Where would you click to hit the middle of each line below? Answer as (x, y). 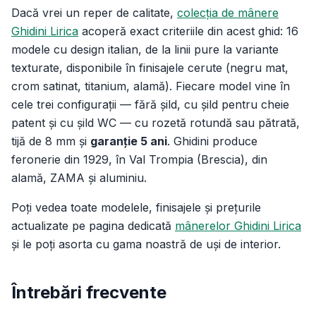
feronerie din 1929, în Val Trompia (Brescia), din (139, 159)
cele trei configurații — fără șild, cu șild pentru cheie (150, 104)
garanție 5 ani (129, 141)
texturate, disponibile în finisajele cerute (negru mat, (150, 68)
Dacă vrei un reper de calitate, (94, 13)
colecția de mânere (228, 13)
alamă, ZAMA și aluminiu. (79, 178)
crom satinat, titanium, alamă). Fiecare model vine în (151, 86)
